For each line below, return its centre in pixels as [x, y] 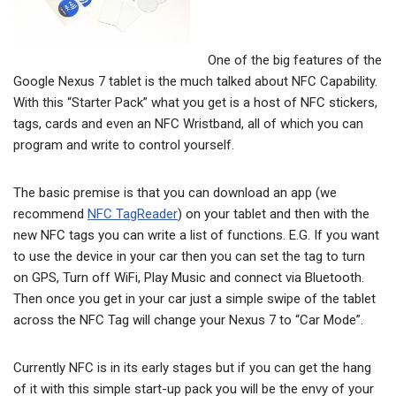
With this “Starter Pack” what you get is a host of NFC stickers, [195, 103]
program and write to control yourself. [124, 145]
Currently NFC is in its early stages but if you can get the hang [192, 368]
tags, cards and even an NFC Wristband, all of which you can [188, 124]
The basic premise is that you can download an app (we [175, 193]
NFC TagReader [133, 214]
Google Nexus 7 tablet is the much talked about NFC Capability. [195, 82]
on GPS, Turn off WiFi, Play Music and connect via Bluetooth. [189, 278]
